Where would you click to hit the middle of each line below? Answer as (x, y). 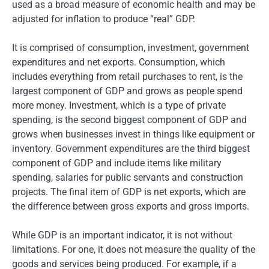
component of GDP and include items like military (117, 163)
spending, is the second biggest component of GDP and (129, 120)
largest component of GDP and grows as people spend (127, 91)
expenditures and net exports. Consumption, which (119, 62)
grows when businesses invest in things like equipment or (133, 134)
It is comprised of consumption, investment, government (131, 48)
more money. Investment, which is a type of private (119, 106)
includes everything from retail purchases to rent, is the (127, 77)
